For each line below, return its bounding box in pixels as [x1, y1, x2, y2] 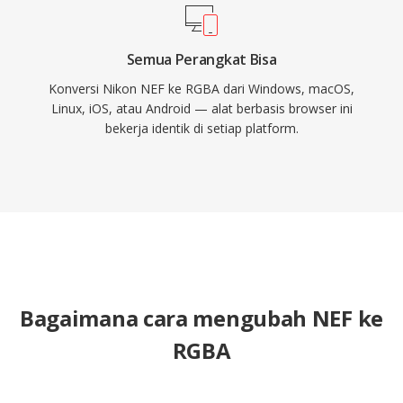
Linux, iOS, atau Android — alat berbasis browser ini [50, 100, 353, 117]
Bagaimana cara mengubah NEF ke [19, 303, 383, 333]
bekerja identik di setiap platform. [104, 120, 299, 137]
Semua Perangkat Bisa [126, 49, 277, 69]
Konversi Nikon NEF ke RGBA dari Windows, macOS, [49, 80, 354, 97]
